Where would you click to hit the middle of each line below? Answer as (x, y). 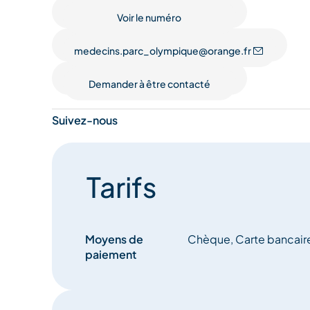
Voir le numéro (149, 18)
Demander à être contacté (149, 84)
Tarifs (121, 187)
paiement (110, 255)
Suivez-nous (84, 120)
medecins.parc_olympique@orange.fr (162, 51)
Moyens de (114, 239)
